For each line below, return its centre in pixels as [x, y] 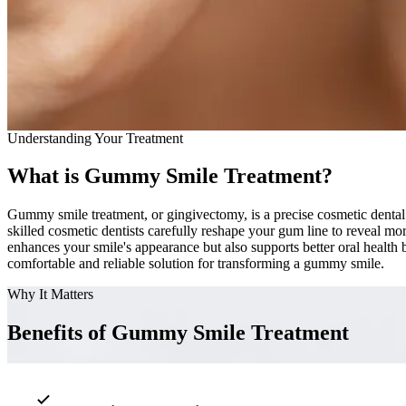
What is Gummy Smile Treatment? [170, 176]
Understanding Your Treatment [95, 138]
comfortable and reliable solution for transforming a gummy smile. [196, 264]
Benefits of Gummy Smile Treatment [178, 333]
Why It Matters [50, 295]
